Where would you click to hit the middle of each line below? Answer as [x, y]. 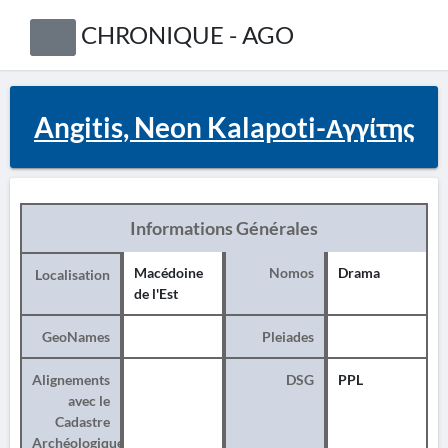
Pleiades [288, 336]
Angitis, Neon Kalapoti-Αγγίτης [224, 127]
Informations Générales [224, 228]
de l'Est [156, 293]
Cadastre [82, 421]
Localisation [72, 274]
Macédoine [168, 272]
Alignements [71, 379]
